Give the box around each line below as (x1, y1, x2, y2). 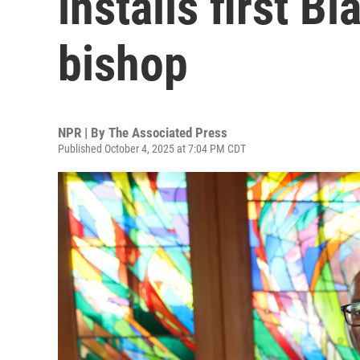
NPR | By (58, 125, 108, 141)
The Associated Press (108, 125, 227, 141)
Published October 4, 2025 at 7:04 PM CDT (58, 142, 246, 155)
